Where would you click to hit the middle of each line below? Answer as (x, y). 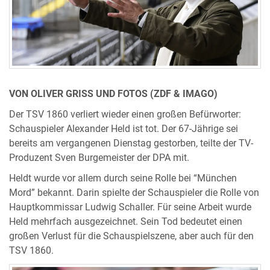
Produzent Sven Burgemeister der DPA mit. (99, 158)
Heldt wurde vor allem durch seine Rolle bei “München (123, 179)
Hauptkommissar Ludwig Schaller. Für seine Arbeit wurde (130, 208)
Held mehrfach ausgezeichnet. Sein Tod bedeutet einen (126, 222)
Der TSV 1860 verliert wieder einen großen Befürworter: (125, 115)
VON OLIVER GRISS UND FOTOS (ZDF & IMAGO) (113, 94)
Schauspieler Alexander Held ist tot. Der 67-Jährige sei (124, 129)
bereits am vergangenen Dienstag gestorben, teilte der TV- (131, 144)
